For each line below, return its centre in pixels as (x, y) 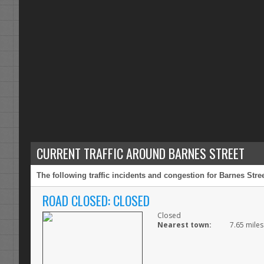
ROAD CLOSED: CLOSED (96, 201)
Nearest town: (184, 225)
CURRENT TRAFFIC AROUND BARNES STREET (141, 154)
